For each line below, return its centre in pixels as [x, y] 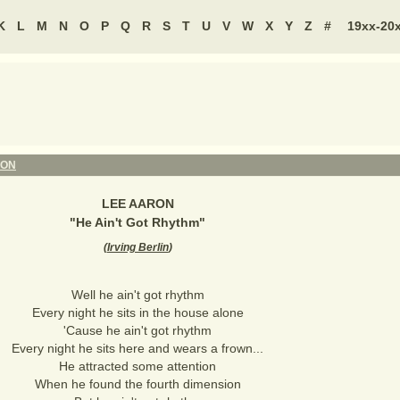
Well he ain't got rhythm [137, 295]
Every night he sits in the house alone [137, 312]
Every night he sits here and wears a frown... [137, 348]
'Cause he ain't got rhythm [137, 330]
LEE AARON [137, 204]
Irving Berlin [137, 247]
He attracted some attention [137, 366]
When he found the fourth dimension [137, 384]
